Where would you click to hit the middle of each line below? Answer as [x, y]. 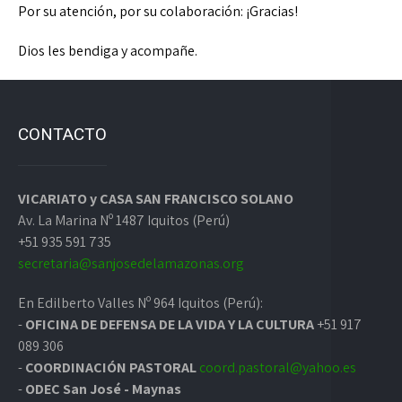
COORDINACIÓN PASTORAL [111, 368]
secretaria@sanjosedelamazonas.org [131, 264]
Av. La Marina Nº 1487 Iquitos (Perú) [124, 221]
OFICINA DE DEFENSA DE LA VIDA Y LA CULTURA [170, 325]
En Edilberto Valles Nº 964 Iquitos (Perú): [140, 303]
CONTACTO [62, 135]
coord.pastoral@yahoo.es [278, 368]
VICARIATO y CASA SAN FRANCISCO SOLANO [156, 199]
